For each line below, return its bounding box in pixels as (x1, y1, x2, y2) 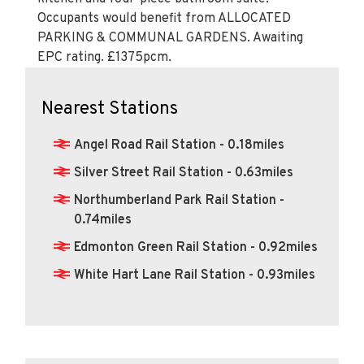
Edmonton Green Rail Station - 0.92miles (74, 240, 318, 256)
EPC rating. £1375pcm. (37, 50, 171, 66)
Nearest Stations (41, 97, 178, 121)
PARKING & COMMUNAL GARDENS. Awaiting (37, 30, 303, 46)
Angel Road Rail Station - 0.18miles (74, 137, 284, 154)
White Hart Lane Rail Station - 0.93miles (74, 267, 315, 284)
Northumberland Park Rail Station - (74, 193, 284, 209)
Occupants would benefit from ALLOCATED (37, 11, 291, 27)
